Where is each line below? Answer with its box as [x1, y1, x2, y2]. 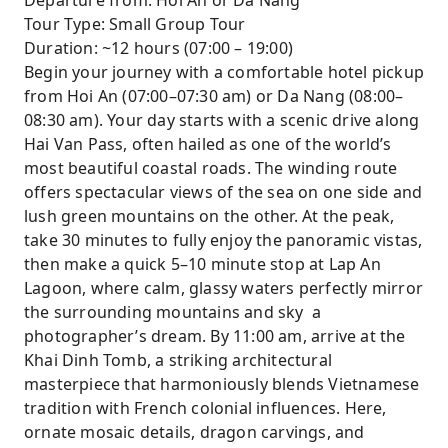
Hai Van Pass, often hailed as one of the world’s [24, 133, 392, 155]
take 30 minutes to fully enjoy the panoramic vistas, [24, 229, 423, 251]
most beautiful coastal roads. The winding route [24, 157, 398, 179]
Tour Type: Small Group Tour [24, 13, 246, 35]
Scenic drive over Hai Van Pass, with [56, 130, 334, 152]
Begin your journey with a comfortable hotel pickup [24, 61, 425, 83]
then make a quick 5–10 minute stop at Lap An [24, 253, 381, 275]
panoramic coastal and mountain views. [56, 154, 365, 176]
